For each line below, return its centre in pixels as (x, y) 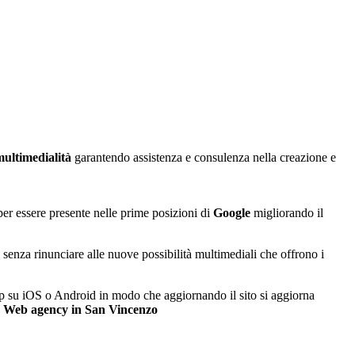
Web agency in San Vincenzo (80, 309)
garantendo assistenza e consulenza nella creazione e (204, 157)
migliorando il (287, 212)
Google (232, 212)
